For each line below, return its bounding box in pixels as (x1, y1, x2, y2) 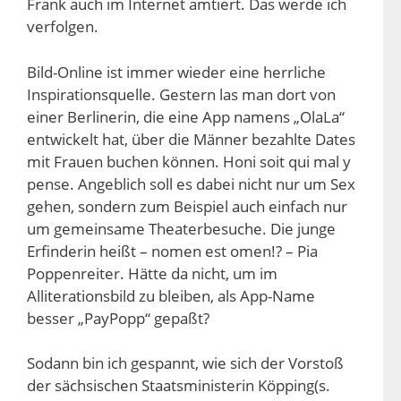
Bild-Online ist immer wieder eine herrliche (27, 61, 326, 82)
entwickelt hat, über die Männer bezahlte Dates (27, 128, 355, 149)
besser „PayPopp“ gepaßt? (27, 307, 209, 328)
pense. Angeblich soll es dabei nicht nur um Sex (27, 173, 355, 194)
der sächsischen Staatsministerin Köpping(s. (27, 375, 330, 397)
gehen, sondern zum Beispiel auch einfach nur (27, 195, 347, 217)
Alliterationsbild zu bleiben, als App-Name (27, 285, 315, 306)
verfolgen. (27, 16, 98, 38)
